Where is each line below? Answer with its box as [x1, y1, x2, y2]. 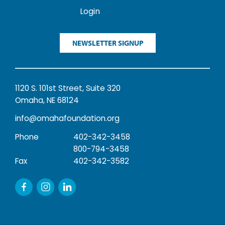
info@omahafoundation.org [15, 115, 120, 124]
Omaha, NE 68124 [15, 96, 79, 105]
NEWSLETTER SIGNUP [72, 38, 144, 48]
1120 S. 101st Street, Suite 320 [15, 84, 121, 93]
